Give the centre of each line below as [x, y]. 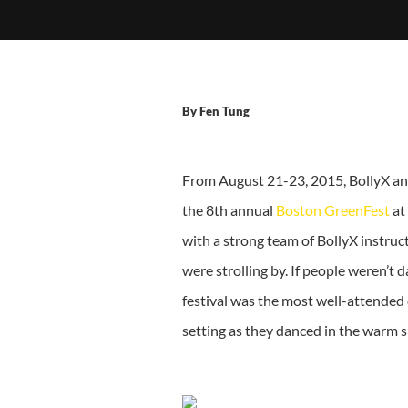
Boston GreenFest [332, 210]
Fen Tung [224, 111]
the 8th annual [229, 210]
